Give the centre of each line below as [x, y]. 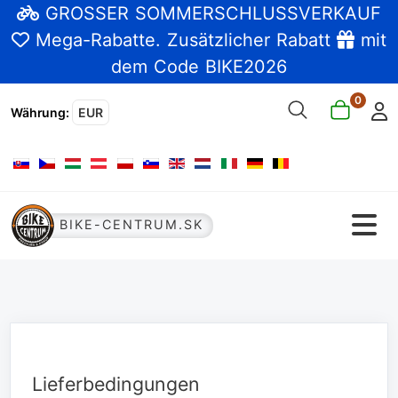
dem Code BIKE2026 [199, 67]
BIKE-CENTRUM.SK [131, 225]
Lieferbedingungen [116, 383]
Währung [38, 112]
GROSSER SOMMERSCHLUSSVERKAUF [213, 13]
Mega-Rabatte [93, 40]
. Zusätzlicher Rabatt [246, 40]
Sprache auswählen [75, 161]
